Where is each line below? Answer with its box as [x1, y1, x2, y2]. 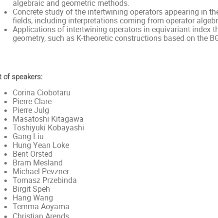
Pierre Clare [12, 96, 52, 107]
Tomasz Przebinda [12, 175, 77, 185]
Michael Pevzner [12, 166, 69, 177]
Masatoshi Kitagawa [12, 113, 84, 124]
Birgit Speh [12, 183, 50, 194]
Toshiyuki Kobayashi [12, 122, 84, 133]
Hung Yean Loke [12, 140, 69, 150]
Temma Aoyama [12, 201, 72, 212]
